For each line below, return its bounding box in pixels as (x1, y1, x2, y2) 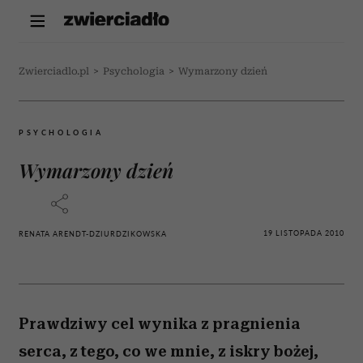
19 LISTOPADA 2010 (263, 228, 344, 237)
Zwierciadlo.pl (19, 66, 89, 77)
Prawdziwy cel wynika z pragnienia (19, 314, 301, 333)
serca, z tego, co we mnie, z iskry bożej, (19, 342, 318, 361)
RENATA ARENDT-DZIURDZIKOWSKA (19, 229, 167, 238)
